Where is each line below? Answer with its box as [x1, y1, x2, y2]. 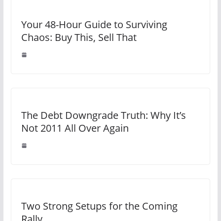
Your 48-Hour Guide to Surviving [21, 17, 167, 31]
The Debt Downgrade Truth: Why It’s [21, 108, 186, 122]
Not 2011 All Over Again [21, 121, 129, 135]
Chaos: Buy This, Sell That [21, 30, 137, 44]
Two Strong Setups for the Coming [21, 199, 178, 213]
